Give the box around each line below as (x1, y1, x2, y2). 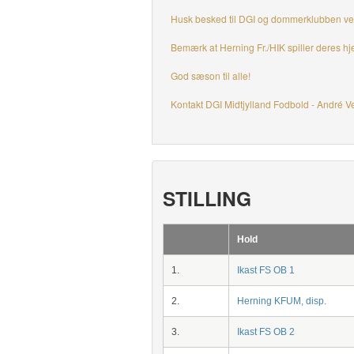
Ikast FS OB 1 (236, 265, 295, 276)
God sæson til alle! (170, 69, 250, 82)
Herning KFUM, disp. (236, 296, 326, 307)
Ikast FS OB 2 (236, 326, 295, 337)
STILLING (162, 184, 251, 213)
